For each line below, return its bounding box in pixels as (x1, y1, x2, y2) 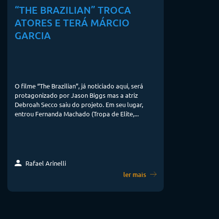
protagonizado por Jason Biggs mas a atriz (15, 91, 138, 100)
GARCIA (15, 28, 51, 42)
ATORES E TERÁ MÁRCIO (15, 16, 130, 29)
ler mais (123, 170, 148, 179)
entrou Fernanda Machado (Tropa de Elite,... (15, 109, 139, 118)
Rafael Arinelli (24, 158, 66, 167)
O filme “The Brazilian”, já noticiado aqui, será (15, 82, 143, 90)
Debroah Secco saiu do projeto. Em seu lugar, (15, 100, 143, 109)
